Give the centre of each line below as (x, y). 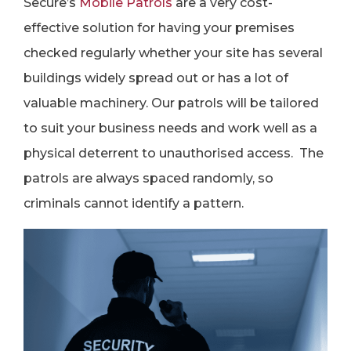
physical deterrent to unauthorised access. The (174, 153)
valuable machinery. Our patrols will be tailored (171, 103)
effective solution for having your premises (159, 28)
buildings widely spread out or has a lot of (156, 78)
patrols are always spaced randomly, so (148, 178)
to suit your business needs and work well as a (170, 128)
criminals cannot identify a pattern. (134, 203)
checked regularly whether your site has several (173, 53)
